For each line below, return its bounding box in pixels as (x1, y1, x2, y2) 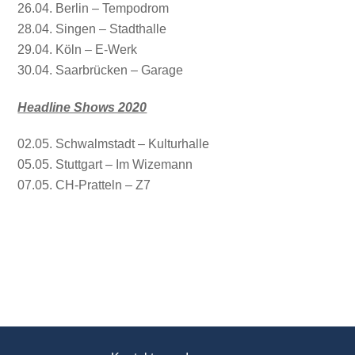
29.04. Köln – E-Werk (17, 42, 138, 56)
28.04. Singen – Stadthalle (17, 21, 167, 36)
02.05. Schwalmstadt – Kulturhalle (17, 137, 210, 151)
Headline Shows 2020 (17, 100, 147, 114)
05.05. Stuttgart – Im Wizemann (17, 158, 193, 172)
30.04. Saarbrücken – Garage (17, 63, 184, 77)
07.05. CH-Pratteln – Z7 (17, 178, 151, 193)
